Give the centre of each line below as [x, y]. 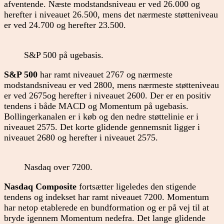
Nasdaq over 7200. [58, 167]
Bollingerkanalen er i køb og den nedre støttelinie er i [101, 116]
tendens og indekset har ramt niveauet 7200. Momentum [108, 197]
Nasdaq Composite [40, 186]
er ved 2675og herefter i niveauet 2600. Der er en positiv [107, 95]
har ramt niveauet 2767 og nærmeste [105, 74]
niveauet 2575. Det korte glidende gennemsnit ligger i [102, 127]
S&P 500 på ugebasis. [64, 55]
